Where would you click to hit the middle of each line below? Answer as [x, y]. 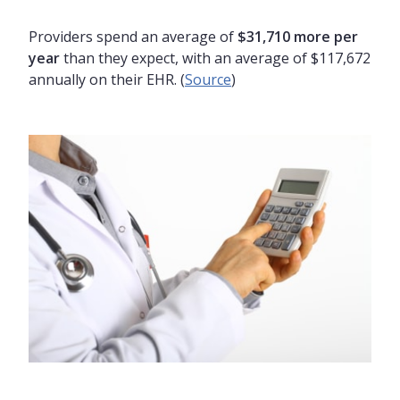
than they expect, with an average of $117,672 [215, 58]
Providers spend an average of [133, 37]
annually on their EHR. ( [107, 80]
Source [208, 80]
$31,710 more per [298, 37]
